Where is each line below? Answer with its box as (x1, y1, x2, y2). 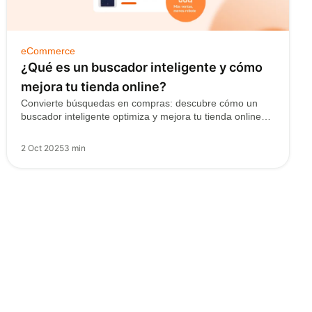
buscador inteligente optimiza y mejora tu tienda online (21, 111, 262, 122)
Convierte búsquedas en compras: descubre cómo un (21, 97, 258, 109)
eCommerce (21, 45, 76, 56)
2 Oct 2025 (21, 143, 65, 153)
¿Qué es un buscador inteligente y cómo (21, 60, 263, 75)
